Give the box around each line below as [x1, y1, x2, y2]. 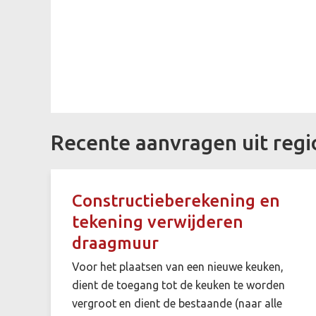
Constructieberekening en [72, 190, 280, 210]
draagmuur [72, 233, 159, 253]
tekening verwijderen [72, 212, 243, 231]
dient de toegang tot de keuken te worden [72, 278, 285, 291]
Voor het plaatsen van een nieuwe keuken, [72, 260, 284, 273]
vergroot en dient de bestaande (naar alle [72, 296, 282, 310]
